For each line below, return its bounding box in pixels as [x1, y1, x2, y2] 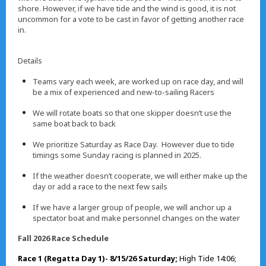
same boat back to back [33, 118, 116, 129]
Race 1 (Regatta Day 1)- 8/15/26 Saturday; [18, 253, 178, 264]
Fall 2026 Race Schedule [18, 233, 109, 243]
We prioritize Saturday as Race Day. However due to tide [33, 139, 235, 150]
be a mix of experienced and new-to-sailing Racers [33, 87, 218, 97]
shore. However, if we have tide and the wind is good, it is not [18, 3, 236, 14]
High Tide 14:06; [178, 253, 236, 264]
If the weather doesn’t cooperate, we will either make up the [33, 170, 248, 181]
